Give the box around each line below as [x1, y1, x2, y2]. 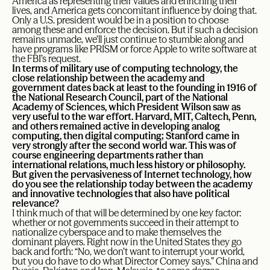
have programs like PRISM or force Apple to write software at [12, 43, 257, 55]
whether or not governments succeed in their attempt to [12, 216, 239, 229]
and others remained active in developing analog [12, 120, 220, 133]
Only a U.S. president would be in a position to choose [12, 14, 228, 27]
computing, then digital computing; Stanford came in [12, 130, 239, 142]
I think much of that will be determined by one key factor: [12, 207, 241, 219]
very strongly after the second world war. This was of [12, 139, 236, 152]
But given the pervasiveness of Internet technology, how [12, 168, 252, 181]
